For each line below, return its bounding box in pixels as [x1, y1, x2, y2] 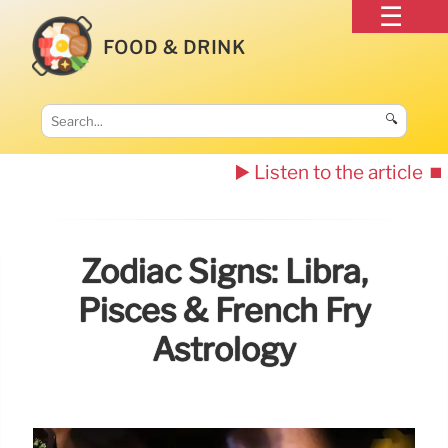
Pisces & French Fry [77, 291, 371, 331]
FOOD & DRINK [103, 36, 247, 58]
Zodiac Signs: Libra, [80, 252, 368, 292]
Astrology [152, 330, 296, 370]
